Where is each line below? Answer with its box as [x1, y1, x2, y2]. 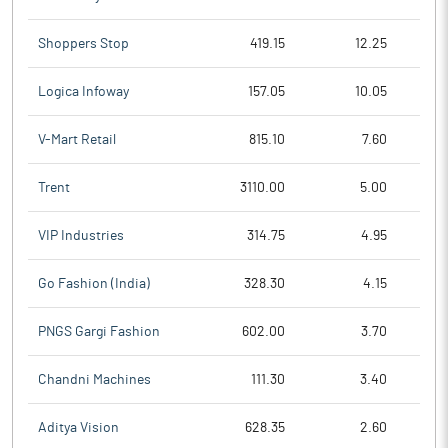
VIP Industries [38, 228, 124, 243]
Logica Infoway [38, 84, 129, 99]
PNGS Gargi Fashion [38, 324, 160, 339]
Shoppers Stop [38, 36, 129, 51]
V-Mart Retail [38, 132, 116, 147]
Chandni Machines [38, 372, 151, 387]
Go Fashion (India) [38, 276, 150, 291]
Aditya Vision [38, 421, 119, 435]
